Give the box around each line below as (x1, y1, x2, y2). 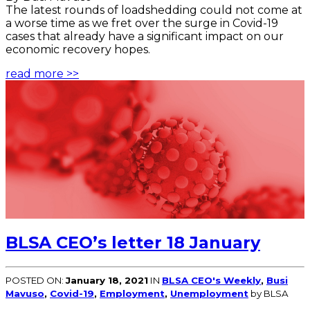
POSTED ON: (6, 275, 66, 286)
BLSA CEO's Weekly (162, 275, 261, 286)
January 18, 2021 (66, 275, 148, 286)
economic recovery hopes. (6, 43, 150, 57)
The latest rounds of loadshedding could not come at (6, 3, 302, 17)
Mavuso (6, 288, 44, 300)
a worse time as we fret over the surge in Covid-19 (6, 17, 278, 30)
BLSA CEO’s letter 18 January (6, 232, 260, 253)
